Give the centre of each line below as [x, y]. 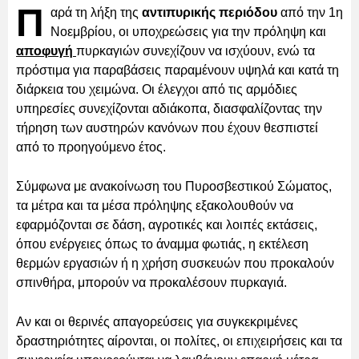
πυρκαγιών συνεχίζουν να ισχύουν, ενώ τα [196, 50]
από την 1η [310, 12]
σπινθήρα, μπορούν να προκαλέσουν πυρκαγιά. [151, 282]
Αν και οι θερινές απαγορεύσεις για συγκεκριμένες [157, 321]
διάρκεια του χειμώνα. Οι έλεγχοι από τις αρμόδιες [157, 89]
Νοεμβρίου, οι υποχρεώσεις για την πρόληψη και [188, 31]
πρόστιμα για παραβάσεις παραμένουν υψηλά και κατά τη [177, 70]
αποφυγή [46, 50]
